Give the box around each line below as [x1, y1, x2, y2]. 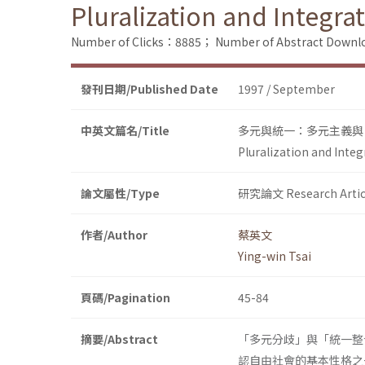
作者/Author [81, 226, 147, 244]
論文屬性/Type [81, 185, 160, 202]
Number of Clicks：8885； [71, 33, 213, 51]
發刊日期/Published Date [81, 81, 218, 98]
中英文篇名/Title [81, 122, 169, 139]
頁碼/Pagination [81, 289, 170, 306]
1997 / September [238, 81, 335, 98]
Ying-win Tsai [238, 248, 311, 265]
